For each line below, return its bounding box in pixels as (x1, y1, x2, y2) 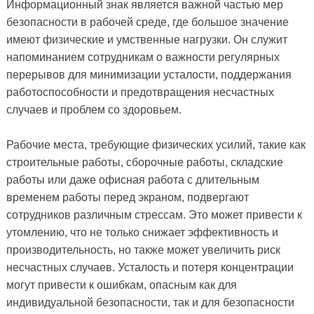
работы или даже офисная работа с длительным (6, 174, 259, 186)
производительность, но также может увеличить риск (6, 244, 280, 257)
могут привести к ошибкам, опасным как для (6, 279, 237, 292)
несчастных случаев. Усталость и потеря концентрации (6, 261, 294, 274)
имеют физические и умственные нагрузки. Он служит (6, 34, 287, 46)
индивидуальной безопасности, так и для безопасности (6, 296, 294, 309)
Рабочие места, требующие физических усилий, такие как (6, 139, 306, 151)
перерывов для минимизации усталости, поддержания (6, 69, 292, 81)
